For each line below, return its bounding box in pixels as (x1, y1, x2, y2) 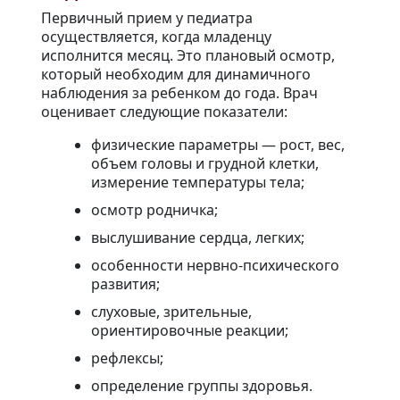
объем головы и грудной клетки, (91, 154, 319, 174)
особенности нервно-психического (91, 255, 339, 276)
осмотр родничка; (91, 200, 218, 221)
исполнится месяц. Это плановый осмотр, (41, 46, 335, 66)
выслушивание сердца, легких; (91, 228, 304, 248)
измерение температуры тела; (91, 172, 304, 193)
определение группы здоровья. (91, 376, 312, 396)
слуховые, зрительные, (91, 302, 252, 322)
